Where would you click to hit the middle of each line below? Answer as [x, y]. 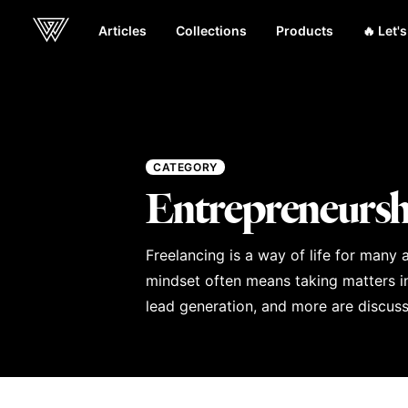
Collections [211, 30]
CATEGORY [185, 168]
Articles [122, 30]
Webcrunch [66, 40]
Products [305, 30]
